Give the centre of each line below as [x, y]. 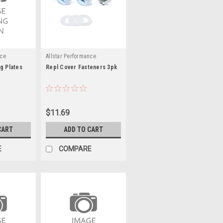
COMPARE [75, 149]
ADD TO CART [83, 129]
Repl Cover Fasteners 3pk [81, 67]
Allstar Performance [71, 56]
